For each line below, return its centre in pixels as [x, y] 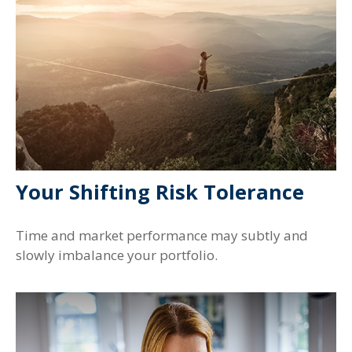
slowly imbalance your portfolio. [117, 255]
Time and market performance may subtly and [162, 235]
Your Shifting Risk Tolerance [160, 192]
